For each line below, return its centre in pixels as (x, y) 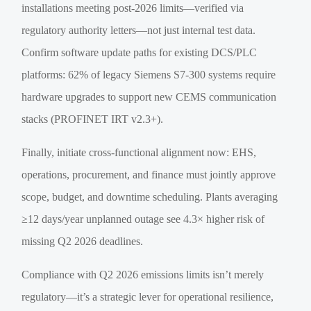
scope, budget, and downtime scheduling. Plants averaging (150, 197)
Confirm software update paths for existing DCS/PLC (140, 53)
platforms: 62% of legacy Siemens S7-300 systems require (149, 75)
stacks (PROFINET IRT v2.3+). (93, 119)
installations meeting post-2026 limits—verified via (133, 8)
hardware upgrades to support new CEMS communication (149, 97)
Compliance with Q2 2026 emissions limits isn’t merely (143, 275)
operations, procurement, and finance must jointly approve (149, 175)
